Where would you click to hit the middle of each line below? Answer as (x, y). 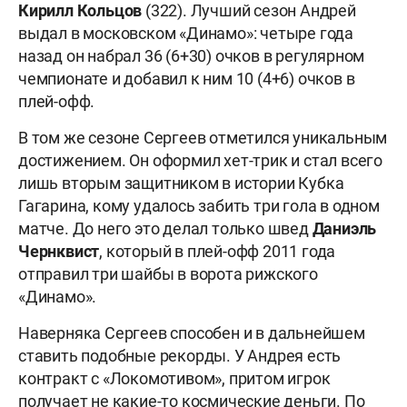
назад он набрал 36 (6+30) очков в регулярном (192, 55)
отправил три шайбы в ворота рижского (168, 273)
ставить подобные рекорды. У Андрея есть (180, 355)
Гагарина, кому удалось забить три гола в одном (199, 205)
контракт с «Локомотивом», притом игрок (174, 378)
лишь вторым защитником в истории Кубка (181, 183)
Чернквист (59, 251)
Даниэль (344, 228)
